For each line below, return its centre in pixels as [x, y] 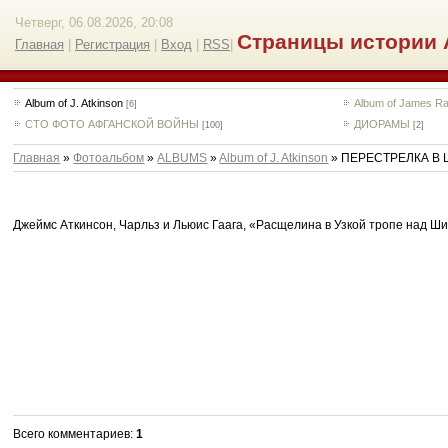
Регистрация [112, 44]
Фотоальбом [109, 158]
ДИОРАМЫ [382, 124]
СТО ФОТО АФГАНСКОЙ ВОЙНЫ [112, 124]
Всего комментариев [72, 434]
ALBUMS [182, 158]
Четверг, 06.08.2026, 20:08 [94, 22]
